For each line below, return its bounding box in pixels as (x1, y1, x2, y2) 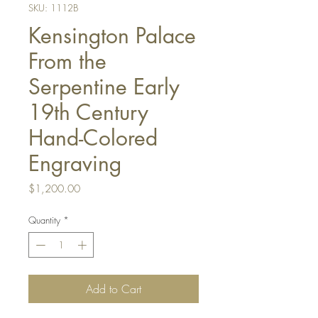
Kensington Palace (28, 21, 196, 50)
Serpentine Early (28, 72, 180, 102)
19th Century (28, 98, 148, 127)
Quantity (28, 214, 60, 227)
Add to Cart (86, 280, 141, 297)
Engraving (28, 149, 121, 178)
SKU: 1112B (28, 1, 78, 15)
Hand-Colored (28, 124, 158, 153)
